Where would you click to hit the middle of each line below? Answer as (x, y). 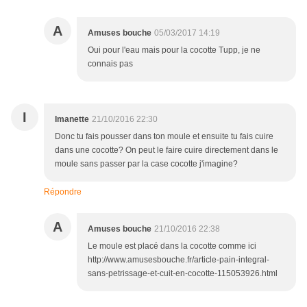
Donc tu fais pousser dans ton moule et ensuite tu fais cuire (164, 137)
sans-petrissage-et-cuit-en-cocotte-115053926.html (183, 274)
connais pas (110, 64)
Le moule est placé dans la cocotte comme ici (172, 246)
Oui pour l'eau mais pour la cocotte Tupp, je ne (174, 50)
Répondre (63, 192)
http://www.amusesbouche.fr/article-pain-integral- (179, 260)
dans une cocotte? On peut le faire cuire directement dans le (167, 150)
